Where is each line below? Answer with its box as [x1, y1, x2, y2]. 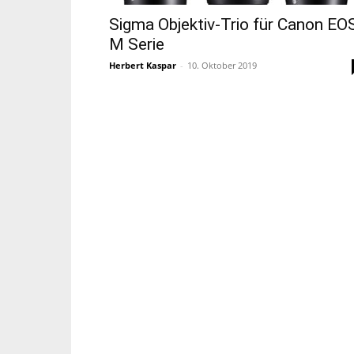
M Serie [109, 35, 164, 54]
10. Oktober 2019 [187, 59, 257, 71]
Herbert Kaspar [109, 59, 176, 71]
